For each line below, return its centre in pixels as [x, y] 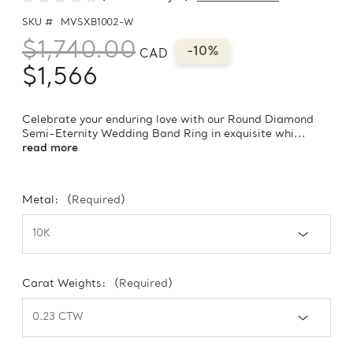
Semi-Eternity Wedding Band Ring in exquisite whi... [164, 135]
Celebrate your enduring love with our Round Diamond [168, 121]
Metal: [42, 201]
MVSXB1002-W [97, 23]
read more [50, 149]
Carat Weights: [66, 284]
